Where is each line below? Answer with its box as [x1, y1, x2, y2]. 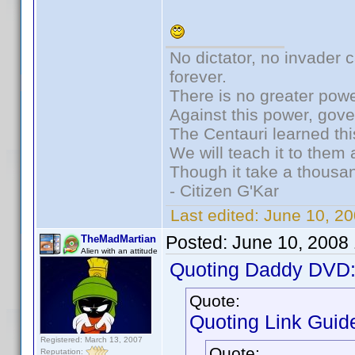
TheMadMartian [81, 233, 156, 245]
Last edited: [166, 206, 264, 224]
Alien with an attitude [81, 246, 158, 255]
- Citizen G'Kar [170, 181, 279, 200]
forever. [170, 67, 227, 86]
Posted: [166, 232, 232, 253]
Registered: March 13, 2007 [40, 335, 143, 344]
